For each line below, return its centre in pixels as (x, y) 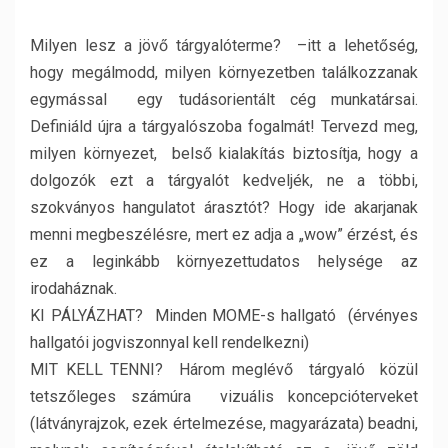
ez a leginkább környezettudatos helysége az (224, 261)
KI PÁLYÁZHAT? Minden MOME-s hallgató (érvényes (224, 315)
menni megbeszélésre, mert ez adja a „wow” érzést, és (224, 234)
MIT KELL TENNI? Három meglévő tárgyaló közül (224, 369)
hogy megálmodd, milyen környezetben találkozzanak (224, 72)
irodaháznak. (73, 288)
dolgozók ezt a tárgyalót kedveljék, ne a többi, (224, 180)
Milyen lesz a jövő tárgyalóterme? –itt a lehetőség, (224, 45)
